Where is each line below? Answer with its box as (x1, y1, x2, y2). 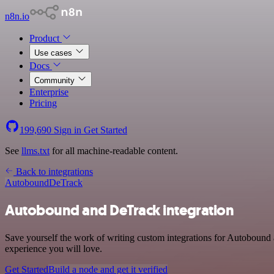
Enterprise (29, 87, 68, 97)
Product (29, 33, 62, 43)
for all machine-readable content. (50, 146, 178, 156)
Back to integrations (13, 166, 93, 177)
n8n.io (5, 11, 29, 21)
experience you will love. (5, 243, 102, 254)
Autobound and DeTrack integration (5, 200, 234, 220)
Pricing (29, 98, 57, 108)
